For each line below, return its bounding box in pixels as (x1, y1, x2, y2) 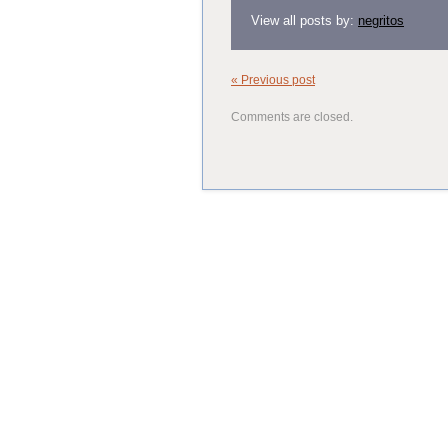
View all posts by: (251, 12, 358, 28)
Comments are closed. (231, 109, 353, 124)
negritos (358, 12, 404, 28)
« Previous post (231, 72, 315, 87)
